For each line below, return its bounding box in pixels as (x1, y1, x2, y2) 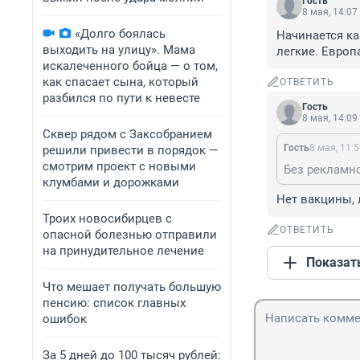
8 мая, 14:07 (302, 6, 358, 18)
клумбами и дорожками (43, 175, 179, 190)
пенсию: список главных (43, 296, 186, 310)
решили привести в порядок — (43, 143, 219, 157)
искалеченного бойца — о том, (43, 59, 218, 73)
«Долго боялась (75, 27, 166, 41)
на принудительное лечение (43, 243, 204, 258)
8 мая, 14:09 (302, 112, 358, 125)
